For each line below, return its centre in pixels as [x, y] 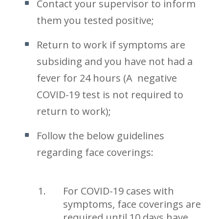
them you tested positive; [96, 20]
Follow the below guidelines [101, 136]
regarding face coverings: [95, 152]
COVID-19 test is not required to [110, 95]
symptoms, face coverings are [132, 204]
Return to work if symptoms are [111, 45]
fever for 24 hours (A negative [107, 78]
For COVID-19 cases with [119, 191]
